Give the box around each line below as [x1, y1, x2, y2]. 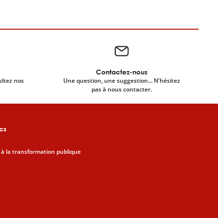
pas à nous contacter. [91, 85, 152, 93]
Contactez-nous [96, 68, 147, 76]
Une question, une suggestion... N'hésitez [63, 76, 180, 85]
